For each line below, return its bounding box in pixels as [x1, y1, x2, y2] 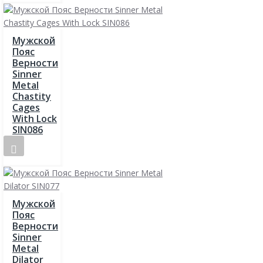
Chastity [12, 89, 51, 103]
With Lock [12, 112, 57, 125]
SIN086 [12, 123, 43, 136]
